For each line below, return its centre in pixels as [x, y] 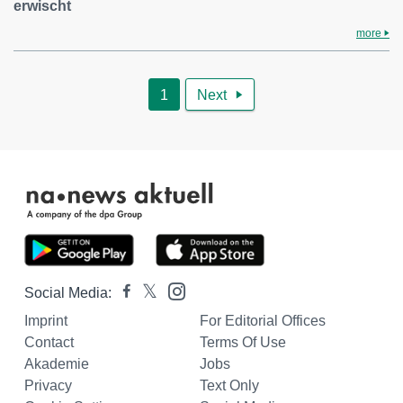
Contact [49, 343]
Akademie [57, 364]
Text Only [229, 386]
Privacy [48, 386]
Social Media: [68, 293]
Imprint [46, 321]
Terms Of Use [242, 343]
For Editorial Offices [262, 321]
